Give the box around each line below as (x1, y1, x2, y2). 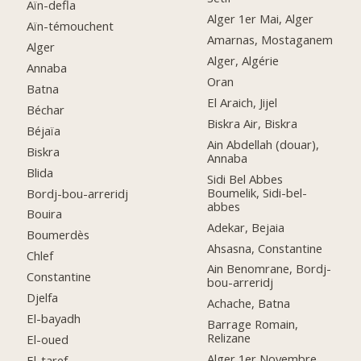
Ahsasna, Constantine (207, 239, 323, 256)
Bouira (27, 205, 63, 222)
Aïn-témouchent (27, 18, 114, 35)
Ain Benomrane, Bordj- (207, 260, 332, 277)
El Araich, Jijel (207, 94, 278, 111)
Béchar (27, 101, 65, 118)
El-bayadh (27, 309, 81, 326)
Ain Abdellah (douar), (207, 135, 320, 152)
